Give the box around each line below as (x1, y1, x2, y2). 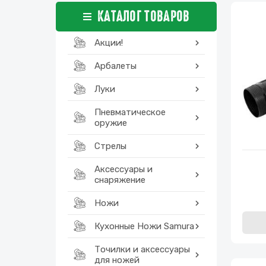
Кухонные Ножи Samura (94, 221, 194, 232)
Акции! (94, 37, 123, 48)
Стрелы (94, 141, 126, 151)
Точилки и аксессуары (94, 244, 190, 255)
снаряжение (94, 175, 145, 185)
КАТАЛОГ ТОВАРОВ (97, 8, 190, 24)
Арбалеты (94, 61, 137, 71)
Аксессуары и (94, 164, 153, 175)
